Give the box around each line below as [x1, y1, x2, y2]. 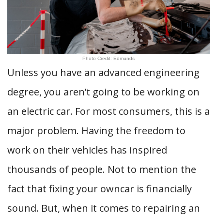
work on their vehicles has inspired [7, 143, 167, 156]
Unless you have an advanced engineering [7, 66, 200, 79]
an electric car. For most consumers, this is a [7, 105, 210, 118]
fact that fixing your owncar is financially [7, 182, 192, 195]
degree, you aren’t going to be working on [7, 85, 200, 98]
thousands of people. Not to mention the [7, 163, 196, 176]
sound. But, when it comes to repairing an [7, 201, 200, 215]
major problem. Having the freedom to [7, 124, 186, 137]
